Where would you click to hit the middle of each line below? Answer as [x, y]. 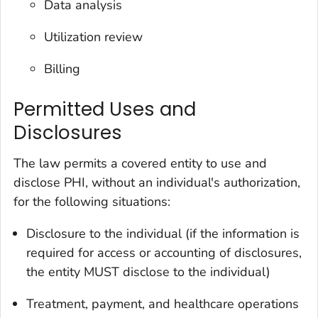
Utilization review [94, 37]
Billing [62, 68]
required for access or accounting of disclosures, [164, 253]
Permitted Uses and [105, 109]
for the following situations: [92, 202]
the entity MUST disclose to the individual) [148, 272]
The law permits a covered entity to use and [140, 164]
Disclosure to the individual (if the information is [163, 234]
